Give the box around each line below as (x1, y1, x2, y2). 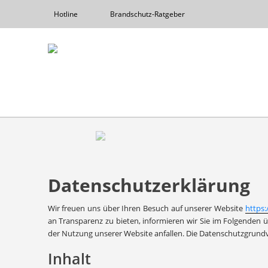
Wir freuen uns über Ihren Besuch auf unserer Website (47, 203, 245, 214)
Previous (99, 135, 139, 149)
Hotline (53, 9, 78, 19)
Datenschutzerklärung (47, 173, 250, 197)
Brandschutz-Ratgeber (109, 9, 185, 19)
